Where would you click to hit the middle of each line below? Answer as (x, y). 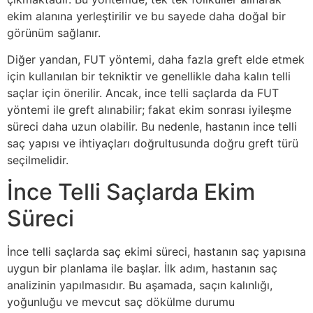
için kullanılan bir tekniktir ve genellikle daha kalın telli (149, 77)
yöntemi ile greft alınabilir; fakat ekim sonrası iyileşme (149, 110)
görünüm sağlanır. (54, 32)
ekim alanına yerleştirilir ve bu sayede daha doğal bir (146, 16)
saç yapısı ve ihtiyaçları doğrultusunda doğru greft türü (153, 144)
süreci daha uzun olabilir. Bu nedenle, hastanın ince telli (152, 127)
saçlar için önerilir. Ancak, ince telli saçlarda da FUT (143, 93)
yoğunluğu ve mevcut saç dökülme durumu (121, 301)
